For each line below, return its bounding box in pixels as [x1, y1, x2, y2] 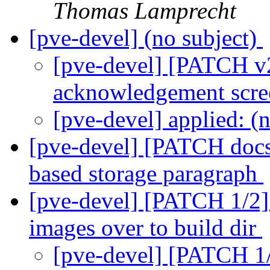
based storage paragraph [29, 160, 263, 187]
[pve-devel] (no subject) [29, 25, 263, 51]
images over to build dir [29, 215, 262, 241]
